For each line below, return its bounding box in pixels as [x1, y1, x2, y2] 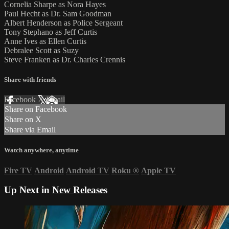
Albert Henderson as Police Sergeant [4, 18, 123, 27]
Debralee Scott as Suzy [4, 45, 79, 55]
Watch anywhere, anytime [4, 146, 79, 154]
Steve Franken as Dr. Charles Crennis [4, 55, 125, 64]
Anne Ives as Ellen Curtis [4, 36, 86, 45]
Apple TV [141, 166, 176, 175]
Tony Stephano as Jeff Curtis [4, 27, 97, 36]
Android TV [66, 166, 109, 175]
